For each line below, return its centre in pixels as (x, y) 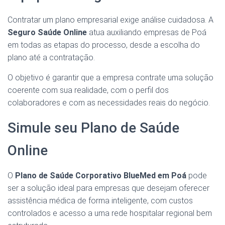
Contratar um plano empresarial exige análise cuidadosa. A (110, 20)
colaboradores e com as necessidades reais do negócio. (109, 103)
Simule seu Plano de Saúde (93, 128)
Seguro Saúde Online (47, 33)
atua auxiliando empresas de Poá (147, 33)
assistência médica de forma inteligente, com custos (100, 201)
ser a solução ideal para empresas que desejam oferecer (108, 188)
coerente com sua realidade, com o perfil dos (88, 90)
